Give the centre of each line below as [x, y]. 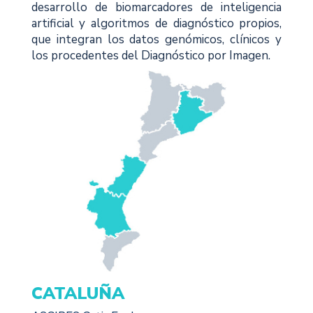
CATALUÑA [78, 294]
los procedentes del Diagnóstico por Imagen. [151, 56]
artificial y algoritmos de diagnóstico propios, [156, 24]
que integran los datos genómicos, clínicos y [156, 40]
